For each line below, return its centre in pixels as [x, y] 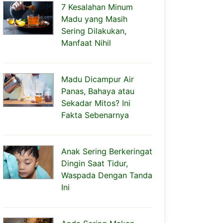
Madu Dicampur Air [98, 79]
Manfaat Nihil [86, 43]
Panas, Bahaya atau [98, 91]
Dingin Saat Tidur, [95, 163]
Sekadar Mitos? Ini [96, 103]
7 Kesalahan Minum [97, 7]
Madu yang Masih [94, 19]
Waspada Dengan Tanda [107, 175]
